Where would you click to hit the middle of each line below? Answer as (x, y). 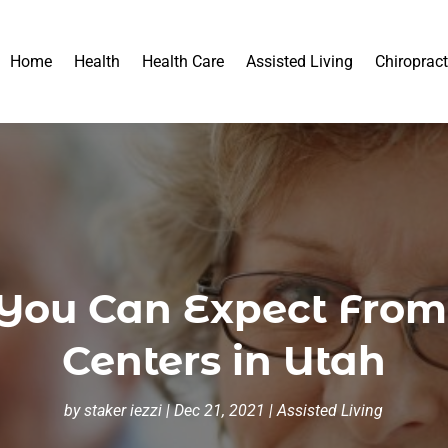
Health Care (183, 61)
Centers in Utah (223, 360)
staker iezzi (123, 410)
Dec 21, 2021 (220, 410)
